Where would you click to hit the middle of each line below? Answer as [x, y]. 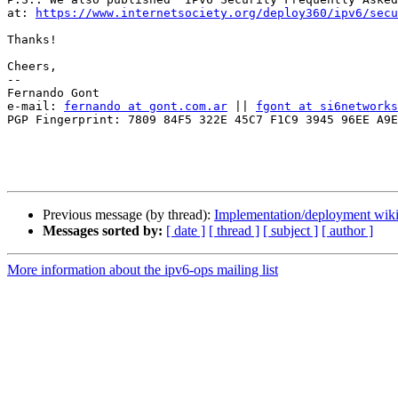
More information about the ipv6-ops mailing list [143, 270]
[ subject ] [291, 231]
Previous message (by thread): [128, 215]
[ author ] [347, 231]
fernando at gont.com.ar [146, 107]
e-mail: [36, 107]
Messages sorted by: [103, 231]
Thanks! [32, 40]
